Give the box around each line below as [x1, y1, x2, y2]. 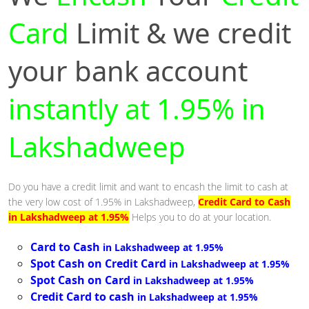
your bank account [8, 52, 248, 90]
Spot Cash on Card [30, 272, 130, 288]
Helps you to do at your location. [132, 210, 271, 224]
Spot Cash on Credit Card [30, 256, 166, 272]
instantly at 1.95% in [8, 90, 266, 128]
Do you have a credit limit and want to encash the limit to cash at [8, 180, 288, 194]
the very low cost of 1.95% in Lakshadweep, [8, 195, 198, 209]
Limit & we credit [76, 14, 291, 52]
